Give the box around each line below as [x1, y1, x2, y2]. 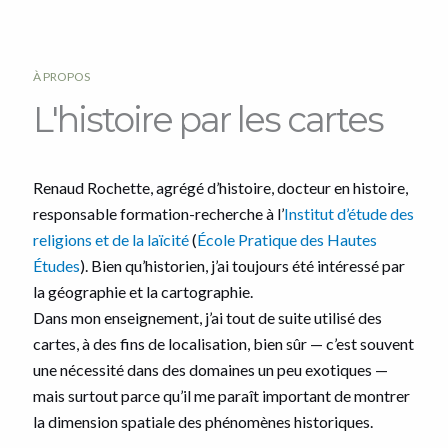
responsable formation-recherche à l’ [33, 204, 285, 224]
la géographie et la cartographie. [33, 282, 254, 302]
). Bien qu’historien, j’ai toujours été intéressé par [80, 256, 406, 276]
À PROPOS [33, 69, 91, 85]
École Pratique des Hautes [197, 230, 378, 250]
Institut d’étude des [284, 204, 415, 224]
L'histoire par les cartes [33, 98, 384, 142]
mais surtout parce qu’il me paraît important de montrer [33, 386, 411, 406]
